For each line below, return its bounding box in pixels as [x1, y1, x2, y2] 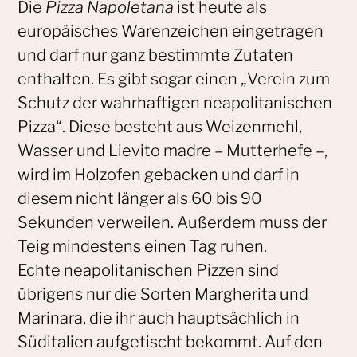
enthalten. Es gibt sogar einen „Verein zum [17, 69, 330, 88]
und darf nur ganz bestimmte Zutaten [17, 45, 293, 65]
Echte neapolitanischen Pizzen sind [17, 260, 279, 280]
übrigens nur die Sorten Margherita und [17, 284, 308, 304]
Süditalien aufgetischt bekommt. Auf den [17, 331, 323, 351]
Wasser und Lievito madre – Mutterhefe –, [17, 140, 328, 160]
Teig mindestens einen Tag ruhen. [17, 236, 267, 256]
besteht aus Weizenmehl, [110, 116, 302, 136]
